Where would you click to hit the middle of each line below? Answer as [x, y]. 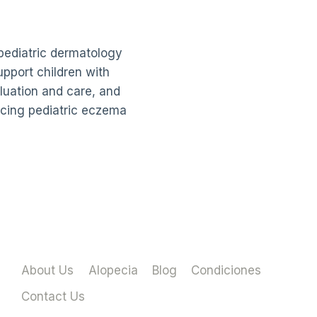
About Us [48, 270]
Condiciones [226, 270]
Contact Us [53, 297]
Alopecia [113, 270]
